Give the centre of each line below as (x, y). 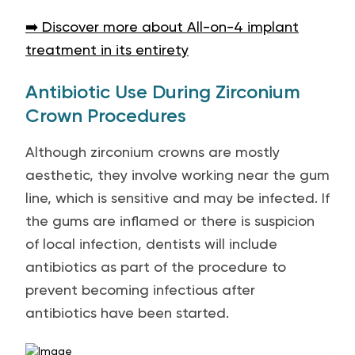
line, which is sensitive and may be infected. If (177, 198)
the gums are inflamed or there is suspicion (170, 221)
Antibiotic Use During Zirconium (163, 92)
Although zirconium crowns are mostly (153, 152)
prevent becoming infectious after (140, 290)
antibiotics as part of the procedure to (156, 267)
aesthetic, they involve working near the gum (177, 175)
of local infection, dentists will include (151, 244)
